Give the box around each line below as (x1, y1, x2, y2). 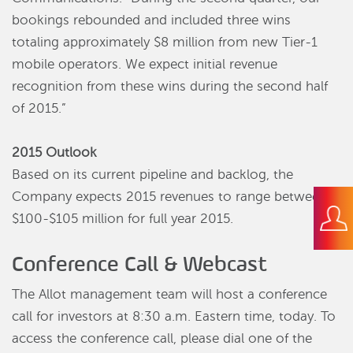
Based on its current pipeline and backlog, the (12, 167, 293, 183)
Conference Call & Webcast (12, 251, 267, 277)
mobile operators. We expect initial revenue (12, 57, 277, 72)
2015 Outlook (12, 145, 97, 161)
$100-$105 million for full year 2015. (12, 211, 233, 227)
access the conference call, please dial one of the (12, 331, 312, 347)
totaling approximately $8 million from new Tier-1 (12, 35, 318, 50)
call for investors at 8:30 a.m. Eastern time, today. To (12, 309, 336, 325)
